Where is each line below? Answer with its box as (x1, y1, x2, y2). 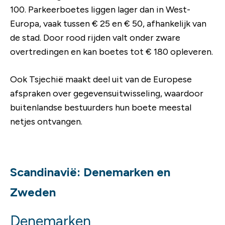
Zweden (10, 184, 56, 199)
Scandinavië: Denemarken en (10, 164, 170, 179)
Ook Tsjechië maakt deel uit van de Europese (10, 73, 192, 85)
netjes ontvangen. (10, 116, 82, 127)
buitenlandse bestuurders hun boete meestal (10, 101, 191, 113)
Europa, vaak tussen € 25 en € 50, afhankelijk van (10, 18, 206, 29)
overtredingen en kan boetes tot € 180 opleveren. (10, 46, 213, 57)
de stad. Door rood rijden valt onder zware (10, 32, 180, 43)
